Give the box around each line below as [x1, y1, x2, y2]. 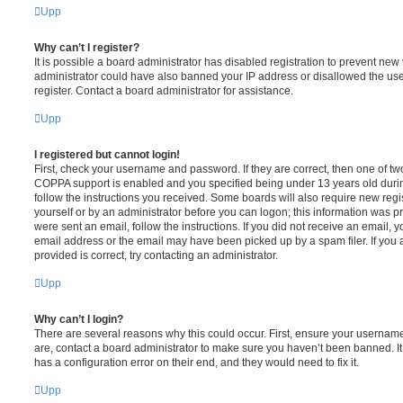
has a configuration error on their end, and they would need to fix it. [34, 355, 359, 369]
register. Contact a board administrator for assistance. [34, 84, 293, 97]
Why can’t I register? [34, 40, 139, 54]
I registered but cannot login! [34, 148, 180, 161]
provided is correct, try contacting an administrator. [34, 248, 278, 262]
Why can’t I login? [34, 312, 123, 326]
